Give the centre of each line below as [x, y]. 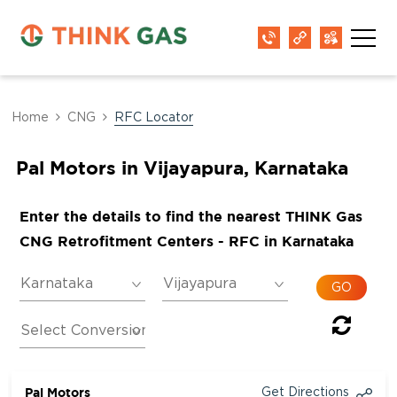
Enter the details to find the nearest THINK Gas [191, 216]
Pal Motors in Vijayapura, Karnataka [182, 167]
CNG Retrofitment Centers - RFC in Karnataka [186, 241]
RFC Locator [154, 118]
